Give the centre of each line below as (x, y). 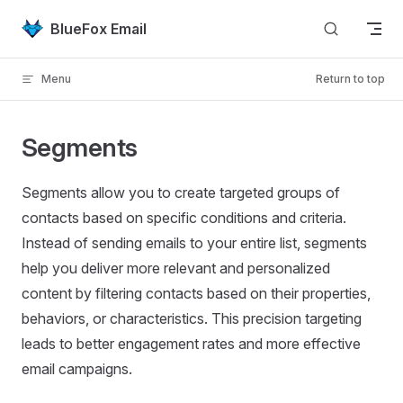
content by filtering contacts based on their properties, (196, 293)
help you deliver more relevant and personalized (176, 268)
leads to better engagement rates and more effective (191, 344)
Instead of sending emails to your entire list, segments (194, 243)
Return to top (350, 79)
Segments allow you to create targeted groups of (181, 193)
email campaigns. (77, 369)
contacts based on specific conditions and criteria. (184, 218)
